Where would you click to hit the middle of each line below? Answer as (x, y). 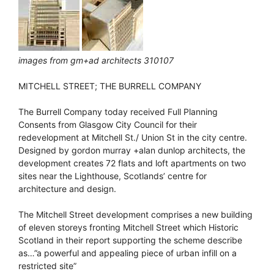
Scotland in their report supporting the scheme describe (130, 240)
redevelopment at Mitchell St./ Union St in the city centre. (133, 137)
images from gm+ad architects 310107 (96, 60)
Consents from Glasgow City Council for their (108, 124)
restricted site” (47, 265)
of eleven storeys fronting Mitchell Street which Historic (128, 227)
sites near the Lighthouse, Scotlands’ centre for (113, 176)
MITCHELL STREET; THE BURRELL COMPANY (110, 86)
